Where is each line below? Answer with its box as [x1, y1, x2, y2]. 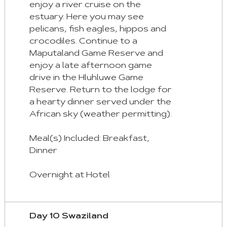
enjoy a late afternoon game [29, 62, 152, 70]
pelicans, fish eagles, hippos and [29, 25, 166, 34]
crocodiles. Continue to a [29, 37, 137, 46]
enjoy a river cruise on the [29, 1, 141, 10]
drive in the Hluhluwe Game [29, 74, 143, 83]
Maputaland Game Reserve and [29, 50, 163, 58]
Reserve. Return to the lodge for [29, 86, 172, 95]
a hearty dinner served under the [29, 98, 171, 107]
